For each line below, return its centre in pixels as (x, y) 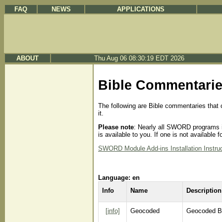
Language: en (119, 177)
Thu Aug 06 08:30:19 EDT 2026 (139, 58)
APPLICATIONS (141, 9)
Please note (116, 127)
